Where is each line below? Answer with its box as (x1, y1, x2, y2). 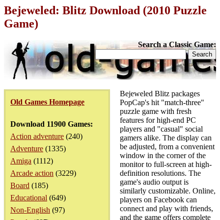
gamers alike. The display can (120, 134, 212, 142)
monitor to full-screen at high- (120, 160, 212, 168)
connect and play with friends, (120, 204, 213, 213)
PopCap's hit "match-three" (120, 98, 204, 107)
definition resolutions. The (120, 169, 201, 177)
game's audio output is (120, 178, 189, 186)
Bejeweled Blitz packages (120, 89, 200, 98)
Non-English (10, 206, 50, 214)
